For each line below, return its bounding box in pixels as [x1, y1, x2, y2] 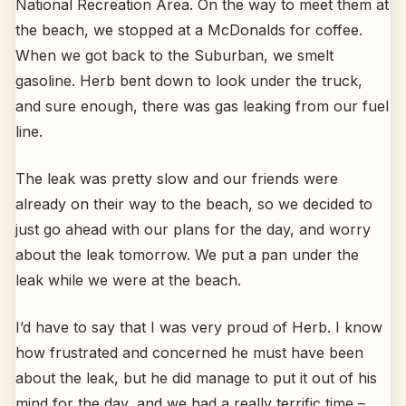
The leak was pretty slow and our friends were [15, 169, 338, 188]
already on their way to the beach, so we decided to [15, 194, 372, 213]
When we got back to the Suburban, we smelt [15, 45, 333, 64]
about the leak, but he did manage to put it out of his [15, 368, 377, 387]
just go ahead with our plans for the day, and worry [15, 219, 371, 238]
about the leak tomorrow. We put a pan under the [15, 245, 359, 264]
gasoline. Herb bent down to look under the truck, [15, 71, 362, 90]
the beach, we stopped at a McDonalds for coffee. [15, 20, 362, 39]
